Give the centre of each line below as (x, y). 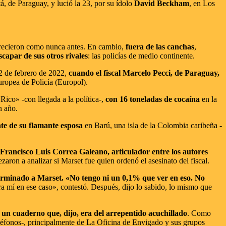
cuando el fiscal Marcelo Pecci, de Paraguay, (144, 73)
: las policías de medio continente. (141, 55)
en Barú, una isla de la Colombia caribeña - (152, 125)
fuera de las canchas (160, 46)
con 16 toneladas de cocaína (153, 99)
